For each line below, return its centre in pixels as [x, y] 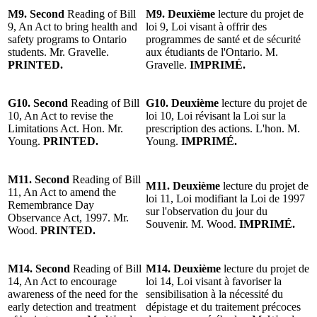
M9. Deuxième [180, 13]
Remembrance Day [51, 204]
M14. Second [39, 268]
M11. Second [39, 179]
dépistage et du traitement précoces [223, 306]
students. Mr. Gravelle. [58, 52]
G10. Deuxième [182, 103]
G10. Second [38, 103]
